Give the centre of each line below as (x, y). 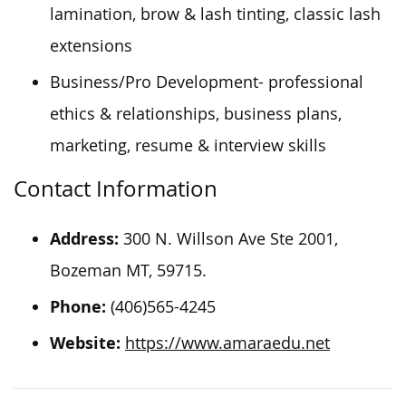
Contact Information (116, 188)
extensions (91, 45)
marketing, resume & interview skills (188, 145)
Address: (84, 238)
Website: (85, 343)
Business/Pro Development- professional (207, 82)
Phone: (78, 306)
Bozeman (86, 270)
